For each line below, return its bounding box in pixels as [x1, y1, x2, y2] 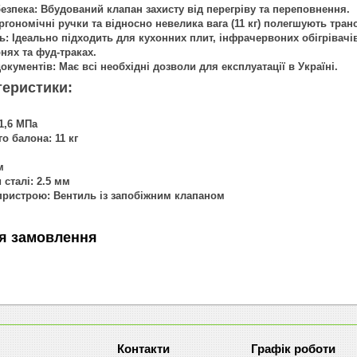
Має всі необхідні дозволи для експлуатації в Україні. [56, 60, 338, 73]
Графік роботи [251, 341, 335, 355]
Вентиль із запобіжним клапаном [50, 189, 225, 202]
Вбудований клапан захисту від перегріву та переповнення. [37, 2, 350, 15]
